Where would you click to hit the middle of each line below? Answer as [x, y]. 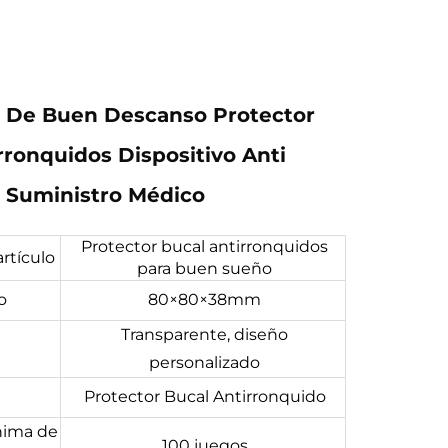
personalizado [204, 362]
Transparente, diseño [204, 334]
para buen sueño [204, 268]
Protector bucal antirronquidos [204, 246]
